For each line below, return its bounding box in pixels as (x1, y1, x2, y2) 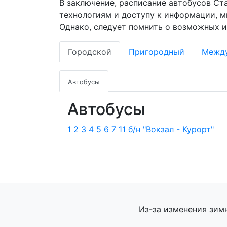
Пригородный (129, 47, 184, 57)
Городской (68, 47, 111, 57)
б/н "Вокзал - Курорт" (128, 124, 214, 134)
